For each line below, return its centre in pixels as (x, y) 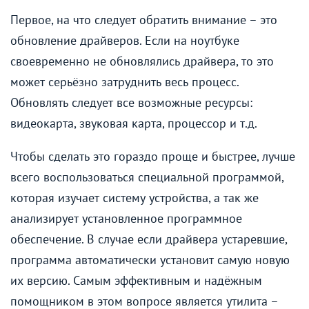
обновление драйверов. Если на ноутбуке (125, 41)
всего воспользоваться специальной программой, (147, 177)
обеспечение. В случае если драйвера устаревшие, (149, 239)
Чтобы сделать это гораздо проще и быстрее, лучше (153, 157)
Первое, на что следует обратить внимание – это (144, 20)
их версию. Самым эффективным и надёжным (136, 281)
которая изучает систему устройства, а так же (134, 198)
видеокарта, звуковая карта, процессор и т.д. (134, 123)
